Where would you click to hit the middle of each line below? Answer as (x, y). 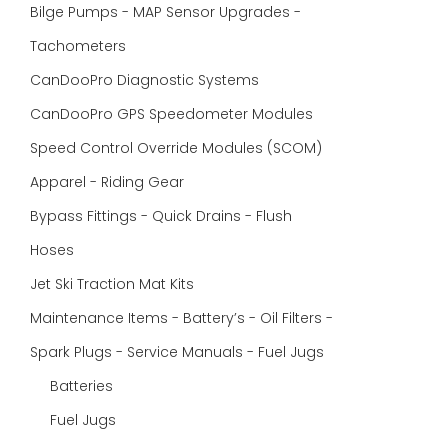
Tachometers (80, 46)
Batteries (81, 386)
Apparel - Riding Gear (109, 182)
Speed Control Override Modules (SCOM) (176, 148)
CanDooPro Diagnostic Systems (146, 80)
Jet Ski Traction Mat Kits (114, 284)
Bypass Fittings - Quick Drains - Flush (161, 216)
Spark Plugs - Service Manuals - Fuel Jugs (179, 352)
